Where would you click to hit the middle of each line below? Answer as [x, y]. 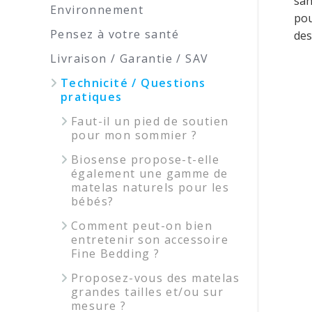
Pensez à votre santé [115, 34]
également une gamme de [150, 173]
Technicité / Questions [133, 83]
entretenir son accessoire [150, 240]
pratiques [92, 97]
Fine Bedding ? [116, 253]
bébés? [93, 201]
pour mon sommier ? [134, 135]
